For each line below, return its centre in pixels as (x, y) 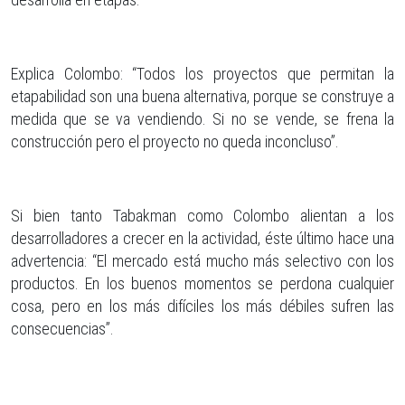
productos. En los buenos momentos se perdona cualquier (202, 283)
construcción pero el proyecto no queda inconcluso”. (175, 141)
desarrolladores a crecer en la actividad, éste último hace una (202, 238)
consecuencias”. (62, 328)
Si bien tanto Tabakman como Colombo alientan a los (202, 215)
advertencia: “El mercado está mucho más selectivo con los (202, 260)
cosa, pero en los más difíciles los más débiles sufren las (202, 306)
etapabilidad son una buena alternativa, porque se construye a (202, 96)
